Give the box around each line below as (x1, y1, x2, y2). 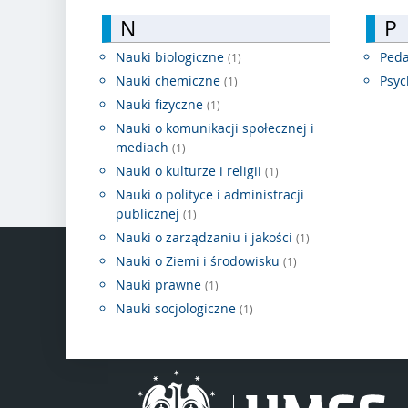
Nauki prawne (116, 276, 205, 294)
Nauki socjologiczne (116, 300, 240, 318)
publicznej (116, 205, 183, 223)
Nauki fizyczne (116, 96, 207, 114)
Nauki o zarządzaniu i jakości (116, 229, 296, 247)
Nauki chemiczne (116, 72, 224, 90)
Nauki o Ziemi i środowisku (116, 252, 283, 270)
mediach (116, 138, 172, 157)
